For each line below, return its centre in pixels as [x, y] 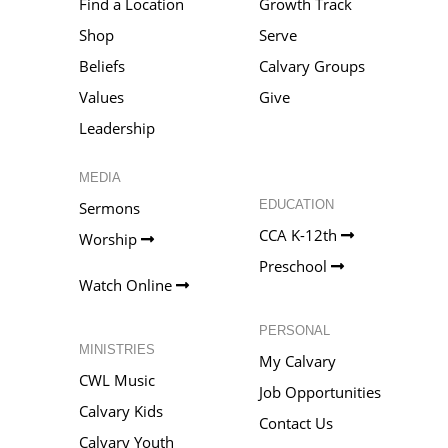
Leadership [117, 127]
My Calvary [297, 360]
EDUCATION [296, 204]
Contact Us [296, 422]
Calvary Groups [312, 65]
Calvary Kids [121, 410]
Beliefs [102, 65]
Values [101, 96]
